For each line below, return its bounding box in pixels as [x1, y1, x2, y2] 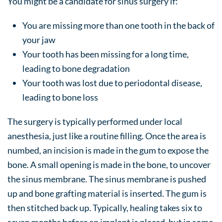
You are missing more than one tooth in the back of [22, 20, 215, 31]
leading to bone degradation [22, 63, 130, 74]
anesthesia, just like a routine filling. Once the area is [7, 130, 206, 141]
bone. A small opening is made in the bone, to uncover [7, 159, 211, 170]
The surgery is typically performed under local [7, 116, 182, 127]
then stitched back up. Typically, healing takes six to [7, 202, 202, 213]
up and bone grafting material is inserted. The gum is [7, 188, 207, 199]
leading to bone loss [22, 92, 98, 103]
